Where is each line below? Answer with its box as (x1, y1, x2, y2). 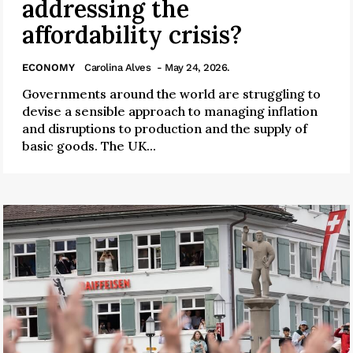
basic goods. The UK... (22, 137, 156, 154)
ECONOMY (22, 61, 75, 73)
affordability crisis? (22, 19, 242, 50)
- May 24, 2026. (157, 61, 230, 73)
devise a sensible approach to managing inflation (22, 102, 318, 119)
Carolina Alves (84, 61, 150, 73)
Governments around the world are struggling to (22, 85, 321, 102)
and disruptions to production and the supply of (22, 120, 307, 136)
